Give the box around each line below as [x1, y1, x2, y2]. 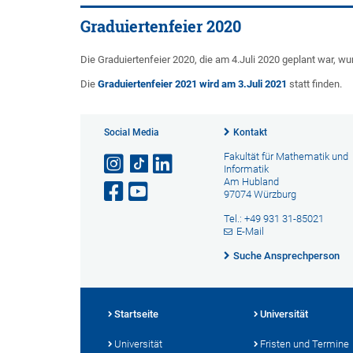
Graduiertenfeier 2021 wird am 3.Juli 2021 [98, 78, 287, 90]
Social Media [104, 127, 159, 138]
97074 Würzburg [223, 188, 296, 200]
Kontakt [232, 127, 267, 138]
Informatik [223, 163, 269, 175]
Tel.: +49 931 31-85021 [223, 213, 324, 225]
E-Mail [236, 225, 265, 237]
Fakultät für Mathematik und [223, 150, 348, 162]
